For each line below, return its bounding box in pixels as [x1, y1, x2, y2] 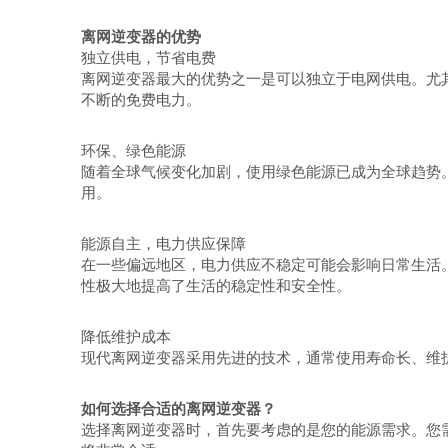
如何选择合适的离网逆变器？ [80, 400, 276, 417]
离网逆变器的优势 [80, 28, 201, 45]
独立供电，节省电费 [80, 49, 216, 66]
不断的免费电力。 [80, 91, 201, 108]
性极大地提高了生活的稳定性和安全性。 [80, 277, 351, 294]
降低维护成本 [80, 328, 171, 345]
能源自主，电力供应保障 [80, 235, 246, 252]
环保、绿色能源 [80, 142, 186, 159]
